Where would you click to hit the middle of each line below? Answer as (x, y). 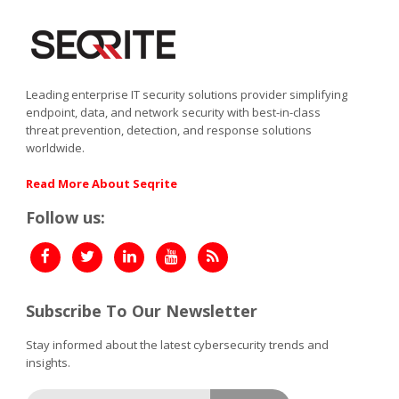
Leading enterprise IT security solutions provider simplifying (187, 94)
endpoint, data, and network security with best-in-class (174, 112)
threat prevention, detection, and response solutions (169, 130)
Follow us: (66, 217)
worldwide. (56, 147)
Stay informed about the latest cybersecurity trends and (178, 344)
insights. (49, 362)
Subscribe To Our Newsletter (142, 310)
